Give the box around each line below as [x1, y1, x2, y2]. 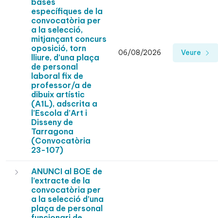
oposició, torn [31, 43, 86, 54]
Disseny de [31, 117, 73, 127]
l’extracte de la [31, 176, 90, 186]
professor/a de [31, 80, 91, 91]
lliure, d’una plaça [31, 53, 99, 63]
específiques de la [31, 6, 103, 17]
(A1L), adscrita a [31, 99, 97, 109]
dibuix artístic [31, 90, 85, 100]
